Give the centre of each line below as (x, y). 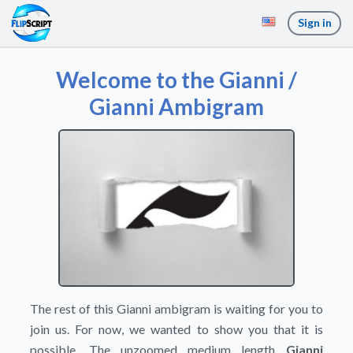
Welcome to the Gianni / (176, 80)
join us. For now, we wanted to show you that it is (176, 329)
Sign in (315, 22)
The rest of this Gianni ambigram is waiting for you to (176, 308)
